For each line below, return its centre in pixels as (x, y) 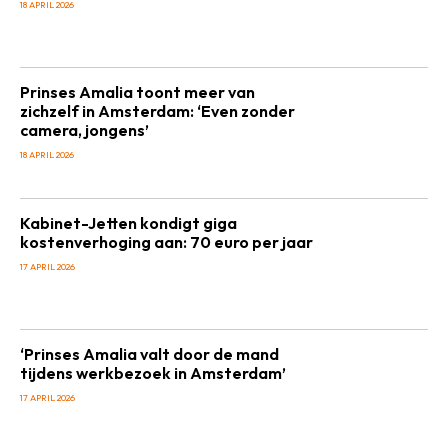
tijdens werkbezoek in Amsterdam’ (153, 373)
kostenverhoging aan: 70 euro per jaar (166, 242)
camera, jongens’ (84, 130)
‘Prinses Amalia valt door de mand (149, 354)
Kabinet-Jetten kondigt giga (128, 223)
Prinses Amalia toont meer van (137, 92)
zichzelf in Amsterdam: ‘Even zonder (157, 111)
